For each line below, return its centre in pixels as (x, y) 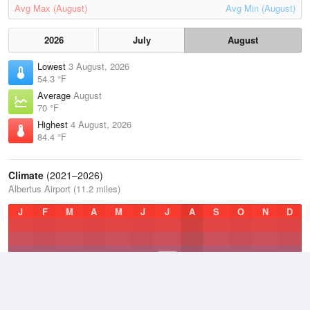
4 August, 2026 (101, 124)
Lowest (53, 66)
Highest (54, 124)
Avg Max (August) (51, 8)
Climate (26, 175)
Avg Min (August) (261, 8)
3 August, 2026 (99, 66)
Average (55, 95)
